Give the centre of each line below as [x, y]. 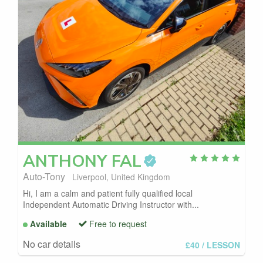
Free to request [118, 223]
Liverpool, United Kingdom [121, 176]
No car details [52, 244]
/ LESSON [221, 245]
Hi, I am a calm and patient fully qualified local [108, 193]
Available [48, 223]
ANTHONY [65, 161]
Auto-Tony [45, 176]
